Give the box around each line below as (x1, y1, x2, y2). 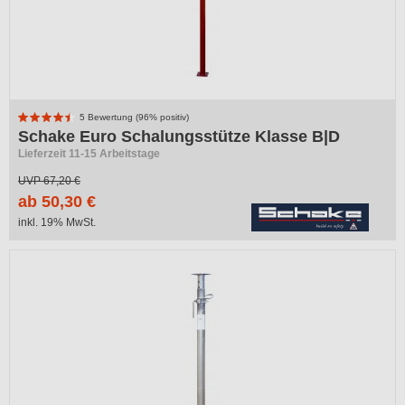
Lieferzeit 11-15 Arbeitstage (18, 147, 160, 160)
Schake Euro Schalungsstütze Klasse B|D (18, 127, 340, 146)
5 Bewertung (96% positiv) (77, 112, 189, 122)
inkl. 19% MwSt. (18, 216, 96, 229)
